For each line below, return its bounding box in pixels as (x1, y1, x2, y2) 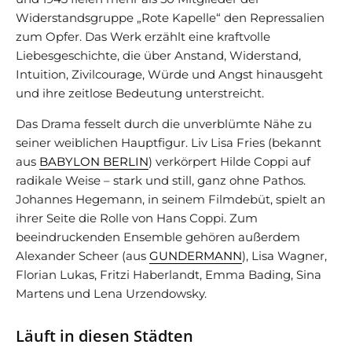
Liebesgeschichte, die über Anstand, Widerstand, (16, 47, 301, 63)
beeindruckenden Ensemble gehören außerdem (16, 229, 300, 244)
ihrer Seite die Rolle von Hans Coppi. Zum (16, 210, 258, 225)
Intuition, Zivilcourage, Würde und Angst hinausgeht (16, 66, 323, 82)
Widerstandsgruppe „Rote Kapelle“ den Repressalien (16, 9, 324, 25)
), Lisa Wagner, (242, 247, 327, 263)
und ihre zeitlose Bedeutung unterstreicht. (16, 85, 264, 101)
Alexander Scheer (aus (16, 247, 149, 263)
